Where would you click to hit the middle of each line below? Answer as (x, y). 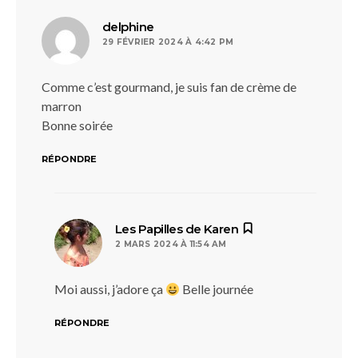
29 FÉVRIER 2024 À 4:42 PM (168, 42)
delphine (128, 27)
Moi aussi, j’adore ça (110, 289)
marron (62, 106)
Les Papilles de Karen (177, 229)
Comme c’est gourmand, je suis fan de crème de (169, 87)
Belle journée (217, 289)
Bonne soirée (77, 125)
